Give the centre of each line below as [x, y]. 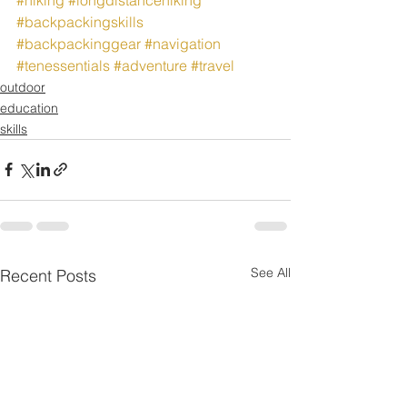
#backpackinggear [79, 43]
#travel [213, 65]
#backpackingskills [80, 21]
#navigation [183, 43]
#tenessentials [63, 65]
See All [271, 272]
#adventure [150, 65]
